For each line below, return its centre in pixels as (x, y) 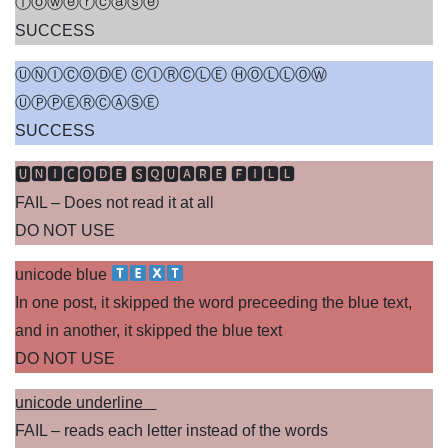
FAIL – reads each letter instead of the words (171, 430)
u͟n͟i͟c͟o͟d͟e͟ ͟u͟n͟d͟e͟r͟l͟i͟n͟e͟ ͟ (81, 402)
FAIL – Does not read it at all (114, 202)
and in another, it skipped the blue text (148, 330)
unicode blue (63, 274)
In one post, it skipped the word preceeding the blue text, (213, 302)
